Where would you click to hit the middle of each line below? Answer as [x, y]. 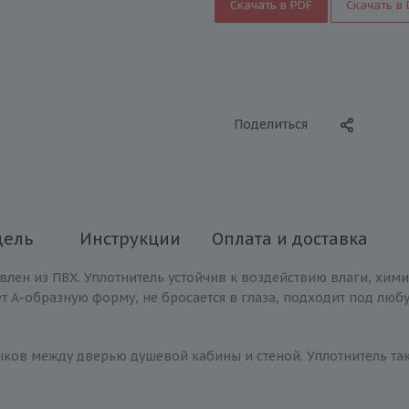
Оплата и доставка [290, 239]
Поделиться [271, 124]
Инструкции [130, 239]
